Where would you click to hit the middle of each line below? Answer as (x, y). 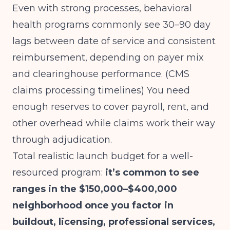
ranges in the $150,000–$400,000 (95, 189)
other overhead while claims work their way (114, 123)
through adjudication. (62, 140)
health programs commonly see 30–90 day (111, 25)
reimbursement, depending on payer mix (108, 57)
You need (167, 90)
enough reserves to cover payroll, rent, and (111, 107)
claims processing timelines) (78, 90)
